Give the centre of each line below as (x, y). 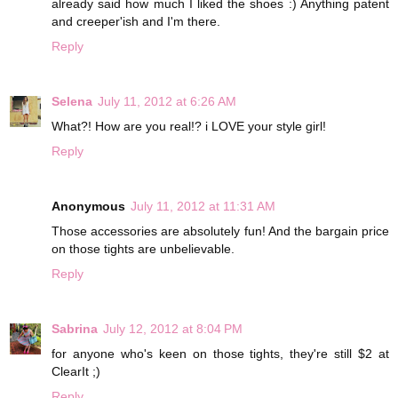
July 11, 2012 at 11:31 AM (203, 207)
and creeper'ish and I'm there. (136, 22)
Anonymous (88, 207)
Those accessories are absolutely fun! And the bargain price (220, 231)
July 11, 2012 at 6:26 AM (167, 102)
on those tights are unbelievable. (143, 249)
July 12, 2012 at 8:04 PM (173, 329)
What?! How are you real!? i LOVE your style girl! (189, 127)
